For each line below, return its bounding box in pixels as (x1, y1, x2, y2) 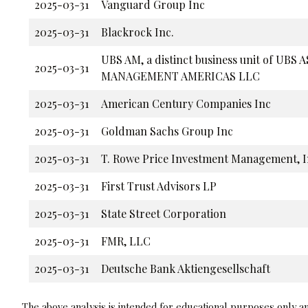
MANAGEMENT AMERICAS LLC (101, 68, 260, 83)
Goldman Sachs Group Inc (101, 123, 233, 138)
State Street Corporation (101, 206, 226, 221)
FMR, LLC (101, 233, 151, 248)
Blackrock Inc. (101, 24, 174, 39)
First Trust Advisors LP (101, 178, 217, 193)
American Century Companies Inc (101, 96, 271, 111)
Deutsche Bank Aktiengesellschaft (101, 261, 270, 276)
